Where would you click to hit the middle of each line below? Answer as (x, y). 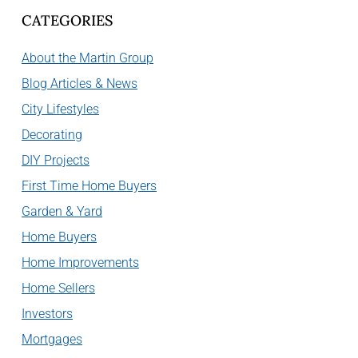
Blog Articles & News (80, 84)
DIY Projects (56, 161)
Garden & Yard (62, 212)
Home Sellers (58, 288)
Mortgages (52, 340)
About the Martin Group (88, 58)
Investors (47, 314)
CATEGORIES (67, 21)
